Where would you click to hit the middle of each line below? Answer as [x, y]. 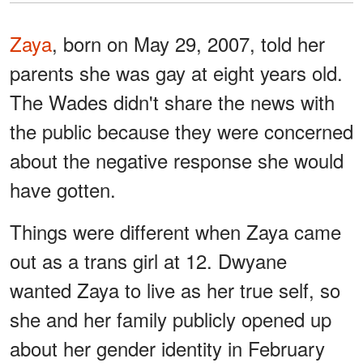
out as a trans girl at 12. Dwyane [148, 260]
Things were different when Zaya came [175, 231]
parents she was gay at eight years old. [176, 72]
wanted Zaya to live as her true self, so [175, 289]
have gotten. [63, 189]
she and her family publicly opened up [171, 318]
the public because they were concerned [181, 130]
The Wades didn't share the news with [172, 101]
